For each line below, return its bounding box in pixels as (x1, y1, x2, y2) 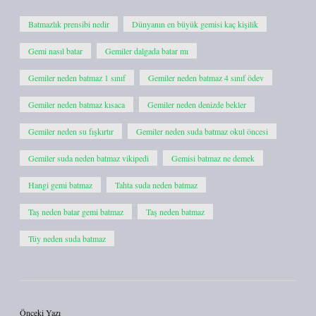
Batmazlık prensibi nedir (28, 18, 109, 30)
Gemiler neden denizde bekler (147, 99, 246, 110)
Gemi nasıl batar (28, 45, 83, 56)
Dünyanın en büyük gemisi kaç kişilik (132, 18, 258, 30)
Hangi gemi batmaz (28, 179, 92, 190)
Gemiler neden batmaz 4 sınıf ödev (148, 72, 264, 83)
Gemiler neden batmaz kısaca (28, 99, 125, 110)
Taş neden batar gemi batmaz (28, 206, 123, 217)
